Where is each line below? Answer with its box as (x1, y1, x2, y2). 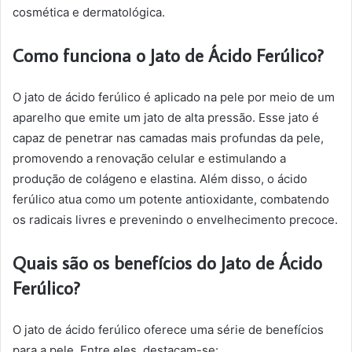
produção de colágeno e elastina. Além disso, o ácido (13, 171, 307, 186)
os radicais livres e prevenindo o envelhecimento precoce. (13, 212, 338, 227)
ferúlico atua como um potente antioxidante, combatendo (13, 192, 329, 207)
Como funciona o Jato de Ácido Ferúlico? (13, 43, 324, 67)
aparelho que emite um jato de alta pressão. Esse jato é (13, 110, 319, 125)
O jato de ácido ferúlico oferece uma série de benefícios (13, 322, 324, 337)
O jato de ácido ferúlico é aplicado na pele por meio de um (13, 90, 335, 104)
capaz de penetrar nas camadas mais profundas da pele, (13, 130, 324, 145)
